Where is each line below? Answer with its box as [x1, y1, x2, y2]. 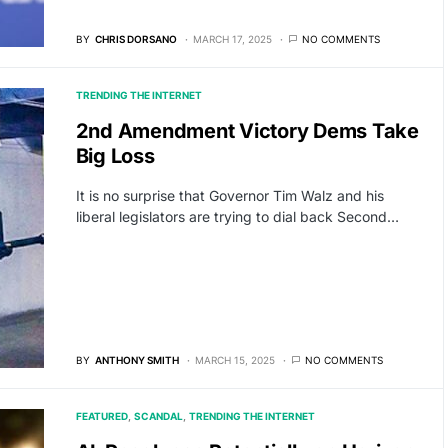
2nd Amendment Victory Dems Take [75, 119, 419, 144]
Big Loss [75, 144, 155, 169]
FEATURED [75, 409, 128, 422]
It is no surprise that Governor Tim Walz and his [75, 187, 384, 205]
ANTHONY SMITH [94, 353, 179, 366]
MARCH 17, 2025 [192, 33, 272, 46]
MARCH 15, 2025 [194, 353, 275, 366]
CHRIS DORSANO [94, 33, 177, 46]
